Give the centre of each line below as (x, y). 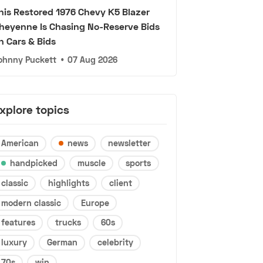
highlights (68, 183)
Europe (95, 203)
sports (139, 163)
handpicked (33, 163)
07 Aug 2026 (93, 60)
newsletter (130, 143)
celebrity (115, 242)
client (120, 183)
